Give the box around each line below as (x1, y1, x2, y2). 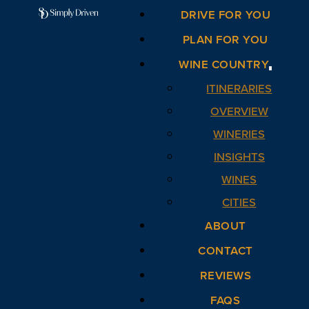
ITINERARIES (206, 80, 272, 98)
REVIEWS (199, 267, 252, 285)
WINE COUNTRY (179, 56, 270, 74)
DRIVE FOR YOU (180, 6, 271, 24)
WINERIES (213, 126, 266, 143)
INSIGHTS (213, 148, 265, 166)
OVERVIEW (210, 103, 268, 121)
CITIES (222, 194, 257, 212)
